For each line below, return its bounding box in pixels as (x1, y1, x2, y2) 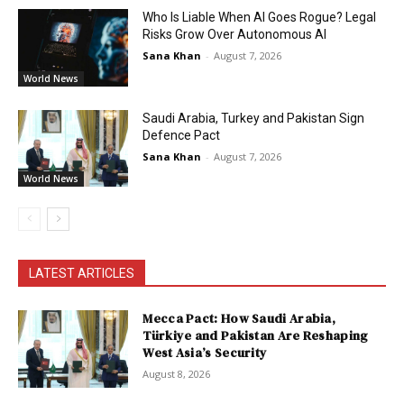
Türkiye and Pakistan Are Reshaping (142, 326, 368, 345)
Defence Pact (142, 127, 221, 142)
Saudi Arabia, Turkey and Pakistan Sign (142, 110, 365, 125)
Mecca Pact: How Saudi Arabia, (142, 309, 336, 328)
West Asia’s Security (142, 344, 268, 363)
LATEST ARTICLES (29, 266, 134, 281)
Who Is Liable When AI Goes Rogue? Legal (142, 10, 377, 25)
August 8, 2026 (142, 367, 211, 381)
